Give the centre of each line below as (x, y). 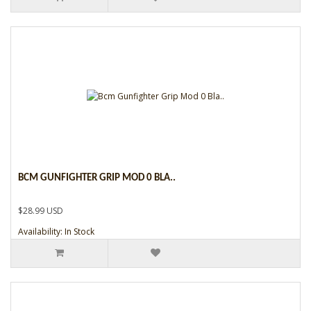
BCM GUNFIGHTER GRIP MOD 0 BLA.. (97, 178)
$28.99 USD (41, 210)
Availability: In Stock (56, 231)
